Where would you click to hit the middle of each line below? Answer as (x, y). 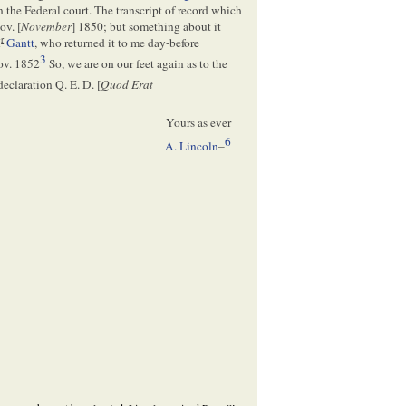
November (47, 26)
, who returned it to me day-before (117, 42)
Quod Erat (127, 85)
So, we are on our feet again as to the (137, 64)
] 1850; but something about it (147, 26)
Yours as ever (198, 123)
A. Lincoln (191, 146)
